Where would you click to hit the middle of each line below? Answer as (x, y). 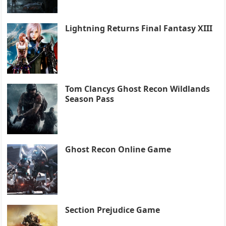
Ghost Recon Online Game (118, 149)
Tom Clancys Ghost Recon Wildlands (138, 89)
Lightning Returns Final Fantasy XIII (139, 28)
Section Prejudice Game (113, 210)
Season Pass (90, 99)
